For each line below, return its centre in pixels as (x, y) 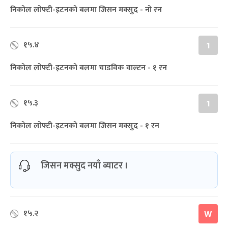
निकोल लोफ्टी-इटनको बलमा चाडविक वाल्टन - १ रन (89, 68)
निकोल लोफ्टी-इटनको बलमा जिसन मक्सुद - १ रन (85, 126)
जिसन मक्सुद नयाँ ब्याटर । (84, 166)
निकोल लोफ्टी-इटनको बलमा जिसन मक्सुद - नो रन (86, 10)
